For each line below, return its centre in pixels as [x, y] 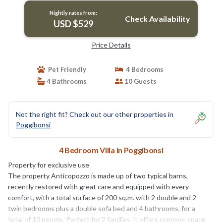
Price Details [111, 45]
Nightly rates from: [73, 12]
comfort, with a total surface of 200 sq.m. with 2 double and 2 [102, 197]
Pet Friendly [65, 69]
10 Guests [140, 81]
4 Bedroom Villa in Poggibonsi [111, 150]
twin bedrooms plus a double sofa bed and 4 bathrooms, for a [102, 208]
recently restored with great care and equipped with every [98, 186]
